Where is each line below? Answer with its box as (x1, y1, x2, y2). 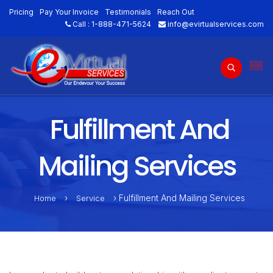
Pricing (9, 7, 34, 16)
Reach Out (157, 7, 194, 16)
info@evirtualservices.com (168, 19, 264, 29)
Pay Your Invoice (40, 7, 99, 16)
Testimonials (105, 7, 151, 16)
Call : (71, 19, 91, 29)
